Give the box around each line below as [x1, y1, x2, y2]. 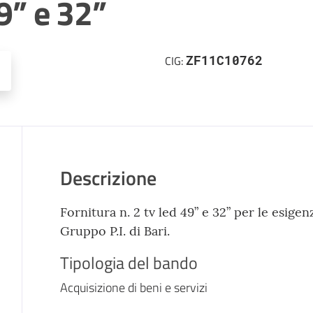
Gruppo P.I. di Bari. [59, 222, 170, 239]
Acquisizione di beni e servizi [59, 277, 208, 297]
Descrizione [59, 162, 156, 193]
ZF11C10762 [186, 52, 263, 68]
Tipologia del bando [59, 249, 198, 275]
